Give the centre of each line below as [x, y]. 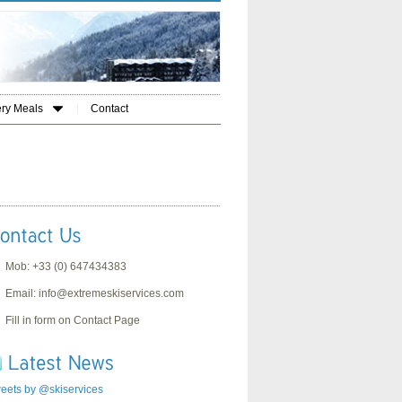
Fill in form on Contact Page [73, 321]
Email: [22, 294]
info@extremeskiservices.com [111, 294]
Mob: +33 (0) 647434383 [66, 267]
